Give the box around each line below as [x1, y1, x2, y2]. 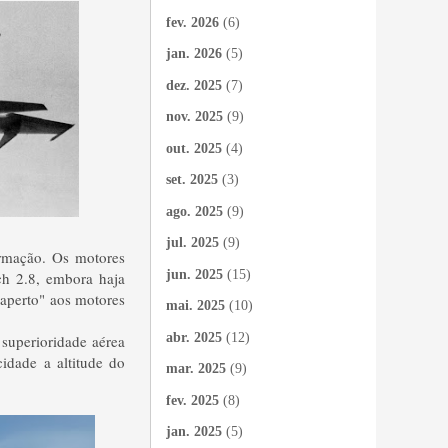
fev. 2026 [166, 14, 219, 30]
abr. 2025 [166, 329, 222, 345]
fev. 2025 [166, 392, 219, 408]
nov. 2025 [166, 109, 223, 124]
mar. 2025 [166, 361, 226, 376]
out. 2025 [166, 140, 222, 156]
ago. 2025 [166, 203, 223, 219]
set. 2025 [166, 172, 218, 187]
